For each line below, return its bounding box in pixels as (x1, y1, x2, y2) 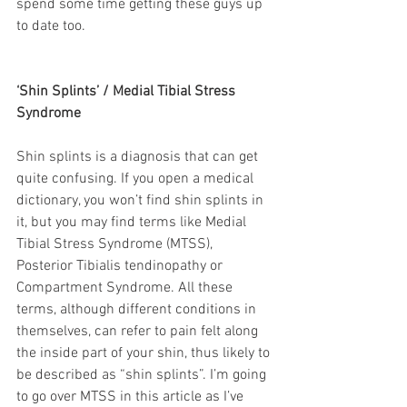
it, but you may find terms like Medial (16, 213, 250, 232)
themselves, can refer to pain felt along (16, 322, 262, 341)
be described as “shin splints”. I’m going (16, 365, 270, 384)
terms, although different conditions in (16, 300, 260, 319)
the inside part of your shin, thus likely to (16, 343, 273, 362)
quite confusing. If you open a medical (16, 169, 257, 188)
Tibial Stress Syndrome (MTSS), (16, 234, 216, 253)
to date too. (16, 16, 85, 35)
